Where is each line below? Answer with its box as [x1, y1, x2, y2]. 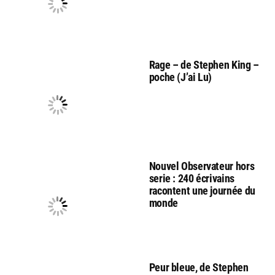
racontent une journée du [149, 184, 255, 198]
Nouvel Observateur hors [149, 160, 255, 173]
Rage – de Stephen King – [149, 58, 259, 72]
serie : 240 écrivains [149, 172, 234, 185]
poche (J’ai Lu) [149, 71, 212, 84]
